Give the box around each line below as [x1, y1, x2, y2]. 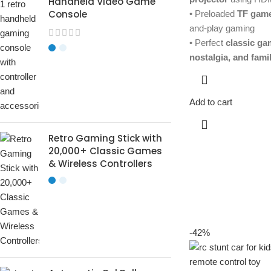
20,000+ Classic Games [48, 145, 162, 157]
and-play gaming [189, 23, 255, 34]
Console [48, 8, 87, 21]
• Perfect [189, 38, 226, 48]
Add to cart [189, 97, 232, 108]
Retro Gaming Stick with [48, 132, 162, 145]
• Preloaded [189, 8, 237, 19]
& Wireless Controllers [48, 157, 152, 170]
